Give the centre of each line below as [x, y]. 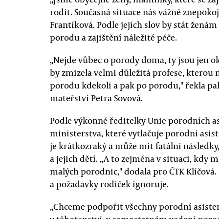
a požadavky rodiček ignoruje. [109, 184]
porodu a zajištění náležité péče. [113, 37]
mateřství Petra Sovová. [96, 98]
